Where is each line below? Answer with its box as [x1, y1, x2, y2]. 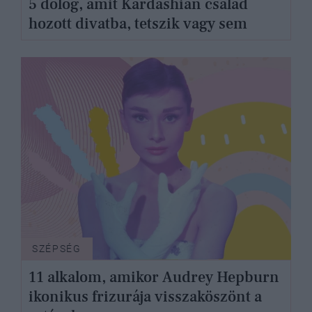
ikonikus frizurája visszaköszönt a [28, 286, 262, 306]
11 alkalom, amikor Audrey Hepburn [28, 267, 279, 287]
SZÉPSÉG [32, 243, 81, 255]
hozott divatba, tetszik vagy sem [28, 13, 247, 33]
